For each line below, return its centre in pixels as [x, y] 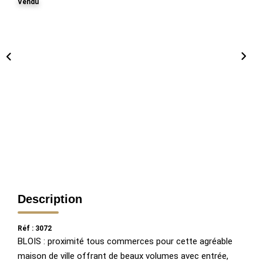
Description [50, 199]
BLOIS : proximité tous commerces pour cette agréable [125, 241]
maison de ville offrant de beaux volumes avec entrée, [123, 256]
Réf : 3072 [35, 228]
